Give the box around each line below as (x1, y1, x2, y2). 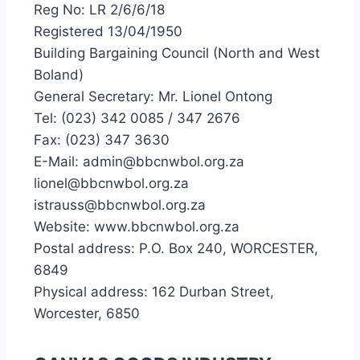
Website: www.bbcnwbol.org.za (34, 219, 239, 235)
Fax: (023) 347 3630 (34, 132, 170, 148)
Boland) (34, 67, 84, 83)
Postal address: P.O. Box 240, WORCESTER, (34, 240, 318, 256)
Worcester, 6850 (34, 305, 140, 321)
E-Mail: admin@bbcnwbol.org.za (34, 153, 244, 170)
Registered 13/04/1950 (34, 23, 182, 39)
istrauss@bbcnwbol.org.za (34, 197, 206, 213)
